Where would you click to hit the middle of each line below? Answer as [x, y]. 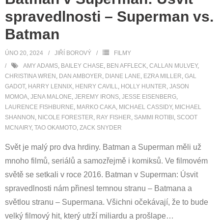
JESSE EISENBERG [149, 97]
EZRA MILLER [163, 76]
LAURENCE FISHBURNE [39, 107]
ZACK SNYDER [101, 128]
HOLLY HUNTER [144, 86]
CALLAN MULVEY [173, 66]
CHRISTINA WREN [30, 76]
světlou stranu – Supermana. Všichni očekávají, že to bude [107, 202]
